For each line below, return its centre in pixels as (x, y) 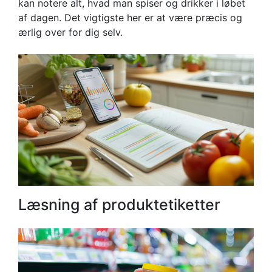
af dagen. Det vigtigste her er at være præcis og (130, 17)
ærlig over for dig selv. (70, 32)
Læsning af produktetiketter (119, 204)
